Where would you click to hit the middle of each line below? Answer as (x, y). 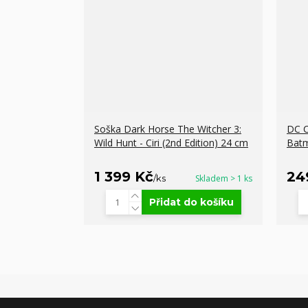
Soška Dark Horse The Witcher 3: (168, 129)
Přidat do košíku (191, 202)
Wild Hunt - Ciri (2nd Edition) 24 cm (171, 142)
